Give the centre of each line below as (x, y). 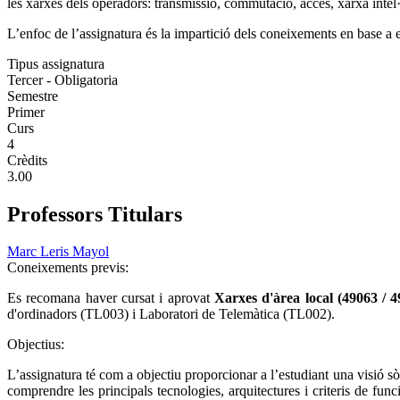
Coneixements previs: (70, 268)
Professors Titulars (95, 214)
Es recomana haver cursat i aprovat (111, 298)
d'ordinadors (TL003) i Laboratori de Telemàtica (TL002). (171, 314)
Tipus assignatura (56, 63)
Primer (26, 112)
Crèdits (27, 160)
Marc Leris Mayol (58, 252)
